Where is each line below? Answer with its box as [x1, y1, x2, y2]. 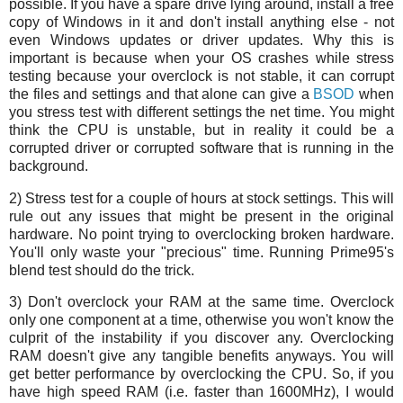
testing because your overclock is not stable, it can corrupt [9, 67, 394, 84]
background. [9, 157, 88, 174]
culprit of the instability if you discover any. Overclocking [9, 330, 394, 346]
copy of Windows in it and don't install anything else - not [9, 13, 394, 30]
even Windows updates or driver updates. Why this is [9, 31, 394, 48]
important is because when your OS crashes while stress [9, 49, 394, 66]
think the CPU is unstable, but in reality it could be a [9, 121, 394, 138]
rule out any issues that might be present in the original [9, 208, 394, 224]
